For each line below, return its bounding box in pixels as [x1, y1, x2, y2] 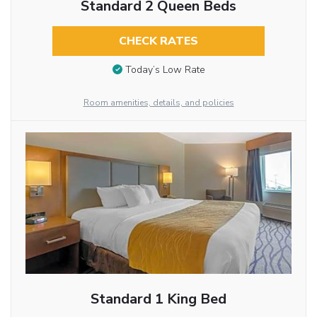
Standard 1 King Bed [90, 289, 226, 309]
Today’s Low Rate [125, 63, 205, 77]
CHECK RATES [118, 33, 198, 49]
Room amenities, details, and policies [83, 97, 234, 109]
